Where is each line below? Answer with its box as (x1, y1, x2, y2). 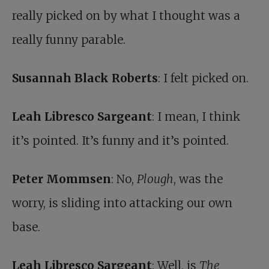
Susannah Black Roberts (12, 71, 158, 86)
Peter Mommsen (12, 172, 111, 187)
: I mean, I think (152, 109, 240, 124)
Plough (137, 172, 174, 187)
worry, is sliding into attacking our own (12, 196, 232, 211)
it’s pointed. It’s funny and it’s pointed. (12, 133, 229, 148)
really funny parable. (12, 32, 125, 47)
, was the (174, 172, 223, 187)
